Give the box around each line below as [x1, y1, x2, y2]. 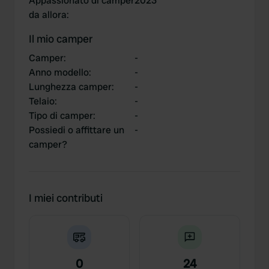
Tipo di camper [29, 109, 93, 122]
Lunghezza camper [29, 80, 112, 93]
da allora [29, 8, 67, 21]
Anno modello [29, 66, 89, 79]
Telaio [29, 95, 55, 107]
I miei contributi [29, 191, 103, 205]
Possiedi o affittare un [29, 124, 124, 136]
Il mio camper [29, 32, 92, 46]
